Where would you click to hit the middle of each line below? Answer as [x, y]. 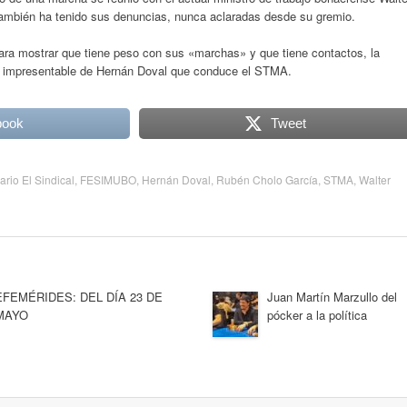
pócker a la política [317, 314]
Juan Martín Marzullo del [332, 296]
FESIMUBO [108, 179]
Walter [375, 179]
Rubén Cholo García [267, 179]
